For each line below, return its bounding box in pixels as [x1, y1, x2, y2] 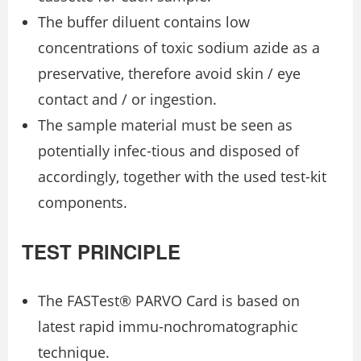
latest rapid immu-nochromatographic [38, 317, 298, 337]
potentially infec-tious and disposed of [38, 141, 299, 161]
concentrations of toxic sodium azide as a [38, 38, 320, 58]
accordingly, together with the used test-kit [38, 167, 326, 187]
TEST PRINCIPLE [22, 238, 180, 266]
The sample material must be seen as [38, 115, 293, 135]
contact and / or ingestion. [38, 89, 217, 110]
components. [38, 193, 127, 213]
